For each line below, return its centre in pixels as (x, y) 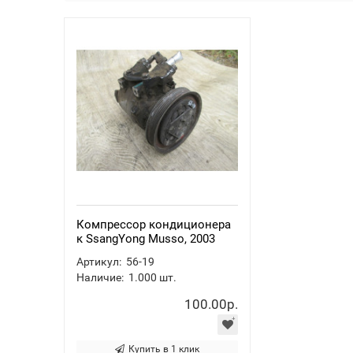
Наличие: (100, 277)
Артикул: (99, 262)
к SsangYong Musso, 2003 (146, 239)
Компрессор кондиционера (154, 225)
